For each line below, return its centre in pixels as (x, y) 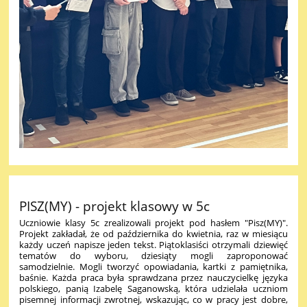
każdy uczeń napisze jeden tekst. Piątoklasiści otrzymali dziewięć (153, 245)
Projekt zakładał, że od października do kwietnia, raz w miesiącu (153, 234)
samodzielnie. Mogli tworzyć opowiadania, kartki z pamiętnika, (153, 267)
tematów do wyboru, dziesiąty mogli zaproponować (153, 256)
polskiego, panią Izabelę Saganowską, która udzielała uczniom (153, 289)
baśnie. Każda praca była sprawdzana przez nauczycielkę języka (153, 278)
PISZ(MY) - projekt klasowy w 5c (115, 206)
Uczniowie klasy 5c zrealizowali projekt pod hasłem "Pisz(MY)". (153, 223)
